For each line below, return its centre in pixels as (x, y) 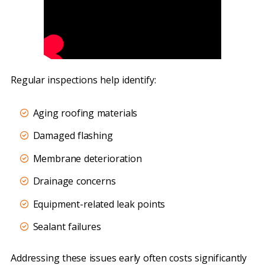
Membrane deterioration (87, 158)
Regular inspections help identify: (83, 80)
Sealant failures (67, 226)
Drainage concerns (74, 181)
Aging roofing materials (85, 113)
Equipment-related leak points (99, 204)
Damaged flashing (73, 136)
